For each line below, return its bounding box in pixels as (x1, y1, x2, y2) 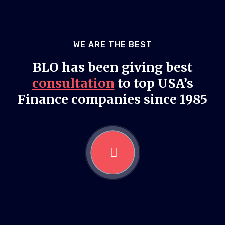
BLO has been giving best (32, 59, 193, 75)
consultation (32, 75, 115, 91)
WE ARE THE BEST (73, 39, 152, 49)
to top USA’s (114, 75, 193, 91)
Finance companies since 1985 (18, 91, 207, 107)
